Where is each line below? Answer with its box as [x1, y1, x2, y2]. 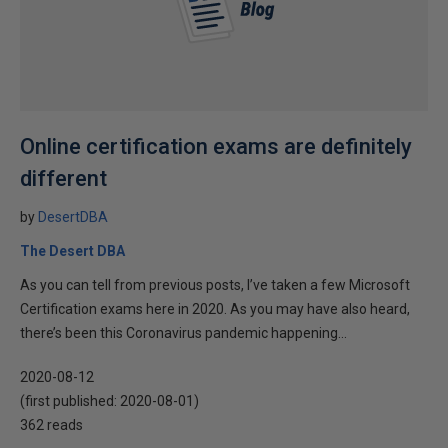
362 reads [20, 417, 83, 433]
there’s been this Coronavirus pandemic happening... [20, 325, 347, 341]
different [20, 166, 107, 191]
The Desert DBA [20, 243, 125, 259]
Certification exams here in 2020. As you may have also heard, [20, 301, 410, 317]
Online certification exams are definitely [20, 134, 412, 159]
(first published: [20, 393, 120, 409]
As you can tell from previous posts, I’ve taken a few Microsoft [20, 277, 410, 293]
